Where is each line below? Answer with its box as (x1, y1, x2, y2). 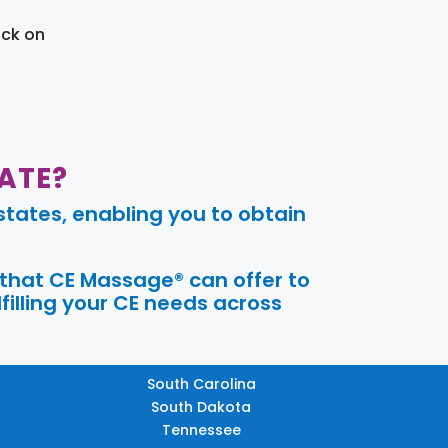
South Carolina (146, 373, 256, 394)
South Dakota (151, 396, 252, 417)
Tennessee (161, 419, 241, 440)
